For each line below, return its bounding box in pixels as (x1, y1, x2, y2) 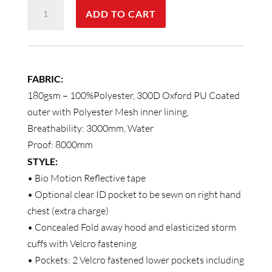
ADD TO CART (85, 8, 156, 20)
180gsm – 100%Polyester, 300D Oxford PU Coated (27, 89, 240, 102)
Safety (26, 64, 53, 76)
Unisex (26, 113, 55, 126)
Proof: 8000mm (27, 138, 93, 151)
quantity (26, 129, 63, 142)
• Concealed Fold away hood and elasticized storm (27, 221, 236, 234)
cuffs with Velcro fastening (27, 237, 137, 250)
